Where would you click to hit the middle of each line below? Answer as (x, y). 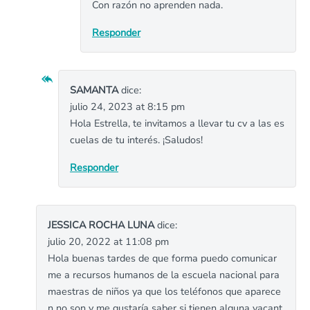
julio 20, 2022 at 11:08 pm (108, 241)
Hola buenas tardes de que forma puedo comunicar (162, 258)
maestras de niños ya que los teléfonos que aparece (164, 291)
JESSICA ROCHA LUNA (101, 225)
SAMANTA (94, 90)
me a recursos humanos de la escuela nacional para (164, 275)
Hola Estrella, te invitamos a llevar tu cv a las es (177, 123)
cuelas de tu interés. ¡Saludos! (136, 140)
